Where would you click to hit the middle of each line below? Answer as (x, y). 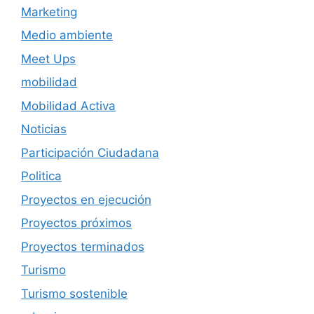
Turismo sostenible (74, 293)
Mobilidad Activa (68, 105)
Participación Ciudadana (90, 152)
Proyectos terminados (83, 246)
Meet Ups (48, 59)
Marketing (49, 12)
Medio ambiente (67, 35)
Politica (41, 176)
